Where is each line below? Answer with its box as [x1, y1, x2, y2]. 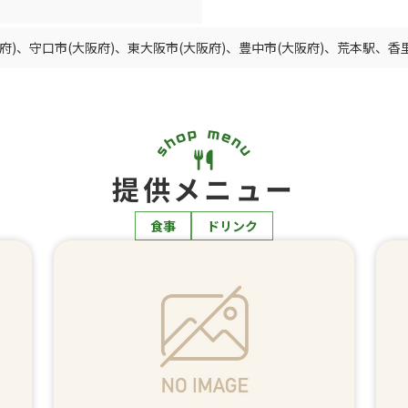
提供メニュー [112, 168, 296, 209]
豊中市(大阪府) [239, 38, 324, 57]
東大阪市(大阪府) [127, 38, 226, 57]
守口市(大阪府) [29, 38, 115, 57]
